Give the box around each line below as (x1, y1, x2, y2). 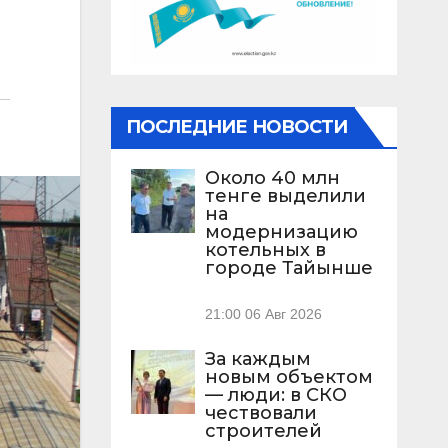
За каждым (204, 347, 311, 370)
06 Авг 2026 (244, 306, 322, 322)
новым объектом (204, 365, 373, 388)
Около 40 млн (204, 167, 340, 190)
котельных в (204, 239, 326, 262)
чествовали (204, 401, 317, 424)
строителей (204, 419, 322, 442)
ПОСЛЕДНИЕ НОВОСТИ (125, 116, 348, 139)
